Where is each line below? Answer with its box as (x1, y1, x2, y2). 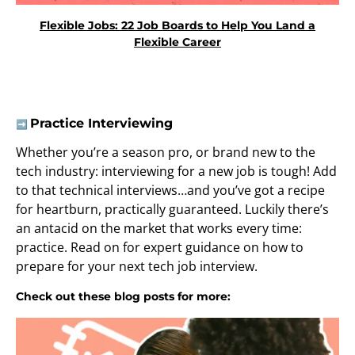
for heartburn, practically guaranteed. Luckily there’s (16, 200, 329, 218)
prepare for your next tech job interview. (16, 257, 258, 275)
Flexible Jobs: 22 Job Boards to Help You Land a (40, 17, 315, 32)
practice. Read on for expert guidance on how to (16, 238, 303, 256)
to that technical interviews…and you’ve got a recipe (16, 181, 325, 199)
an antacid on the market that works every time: (16, 219, 302, 237)
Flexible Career (134, 34, 221, 49)
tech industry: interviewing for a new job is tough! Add (16, 162, 337, 180)
